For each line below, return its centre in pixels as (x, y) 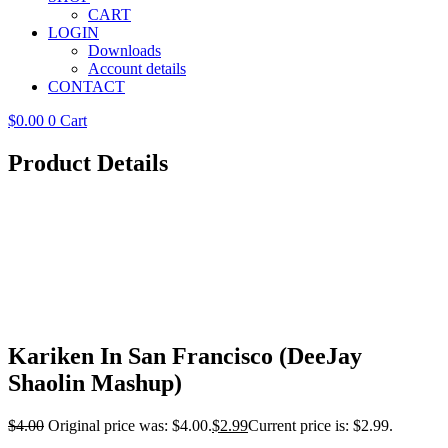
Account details (137, 68)
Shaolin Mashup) (95, 382)
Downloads (124, 50)
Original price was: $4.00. (130, 425)
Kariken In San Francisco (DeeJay (185, 355)
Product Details (88, 162)
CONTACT (86, 86)
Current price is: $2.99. (320, 425)
